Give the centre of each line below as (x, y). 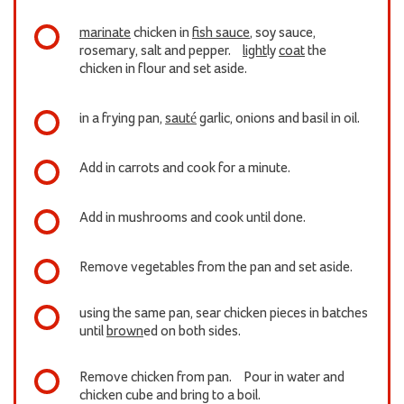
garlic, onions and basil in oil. (278, 119)
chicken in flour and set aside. (163, 69)
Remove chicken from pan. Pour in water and (212, 377)
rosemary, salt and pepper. (161, 51)
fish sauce (221, 33)
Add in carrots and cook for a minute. (185, 168)
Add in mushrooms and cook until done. (193, 218)
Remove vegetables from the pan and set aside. (216, 267)
